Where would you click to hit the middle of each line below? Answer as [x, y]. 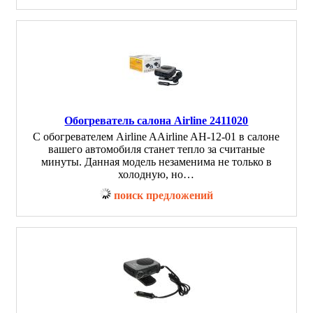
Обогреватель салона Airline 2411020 [156, 121]
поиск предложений [163, 195]
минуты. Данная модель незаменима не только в [156, 162]
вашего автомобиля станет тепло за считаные [156, 149]
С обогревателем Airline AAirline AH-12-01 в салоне [156, 137]
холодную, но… [156, 174]
